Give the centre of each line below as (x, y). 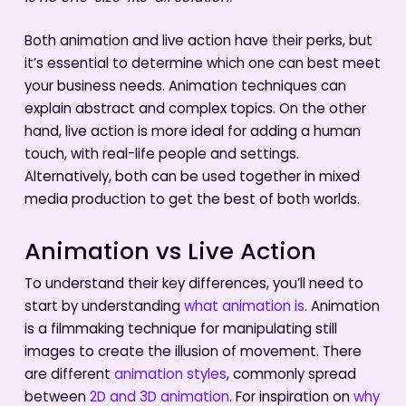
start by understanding (104, 308)
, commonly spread (291, 376)
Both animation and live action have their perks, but (198, 42)
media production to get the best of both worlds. (192, 200)
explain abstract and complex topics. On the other (195, 110)
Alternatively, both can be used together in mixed (192, 178)
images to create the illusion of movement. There (193, 353)
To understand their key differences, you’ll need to (193, 285)
